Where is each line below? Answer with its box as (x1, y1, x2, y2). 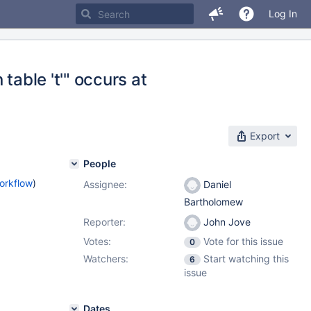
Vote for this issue (203, 235, 283, 247)
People (83, 158, 116, 169)
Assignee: (83, 178, 127, 190)
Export (250, 130, 280, 142)
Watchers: (83, 253, 128, 264)
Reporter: (83, 216, 126, 228)
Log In (269, 8, 297, 19)
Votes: (83, 235, 111, 247)
